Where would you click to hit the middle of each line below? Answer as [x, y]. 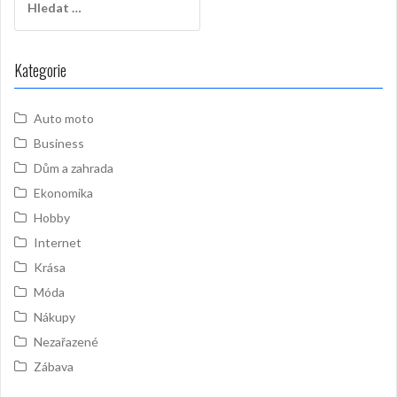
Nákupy [54, 316]
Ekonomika [63, 192]
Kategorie [40, 70]
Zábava [54, 366]
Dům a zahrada [74, 167]
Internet [58, 242]
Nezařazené [66, 341]
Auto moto [64, 118]
